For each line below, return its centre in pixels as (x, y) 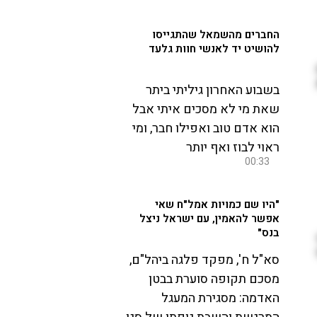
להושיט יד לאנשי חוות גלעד (214, 49)
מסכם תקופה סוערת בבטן (214, 279)
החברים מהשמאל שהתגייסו (215, 35)
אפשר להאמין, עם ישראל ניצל (209, 219)
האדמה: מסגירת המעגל (220, 299)
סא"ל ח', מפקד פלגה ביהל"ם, (204, 260)
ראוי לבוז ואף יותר (232, 148)
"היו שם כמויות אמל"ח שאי (217, 205)
